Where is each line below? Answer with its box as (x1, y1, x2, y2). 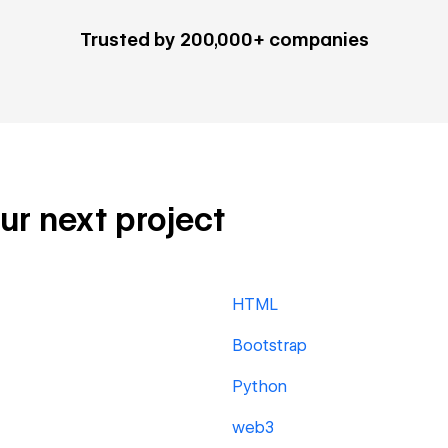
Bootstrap (232, 336, 307, 355)
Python (232, 377, 287, 396)
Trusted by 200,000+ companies (79, 29, 369, 50)
